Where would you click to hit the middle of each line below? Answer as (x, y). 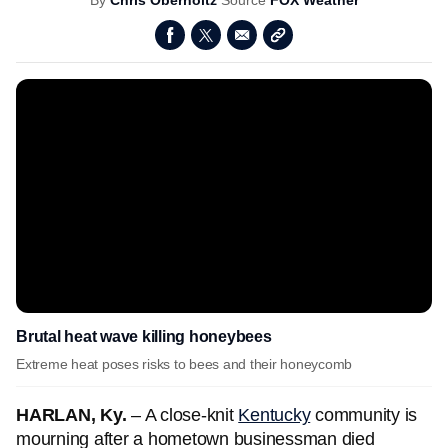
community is (363, 415)
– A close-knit (182, 415)
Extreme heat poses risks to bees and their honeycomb (184, 364)
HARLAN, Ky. (71, 415)
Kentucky (274, 415)
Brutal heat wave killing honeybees (144, 336)
